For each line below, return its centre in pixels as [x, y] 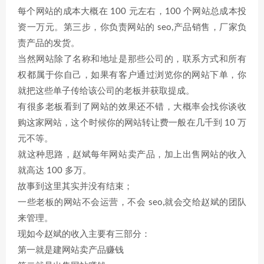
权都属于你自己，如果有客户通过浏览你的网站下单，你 [132, 75]
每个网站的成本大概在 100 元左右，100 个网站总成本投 [132, 11]
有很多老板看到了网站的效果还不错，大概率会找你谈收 [132, 107]
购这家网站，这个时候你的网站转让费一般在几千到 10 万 [132, 123]
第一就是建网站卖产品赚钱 [71, 250]
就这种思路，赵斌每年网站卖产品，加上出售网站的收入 [132, 155]
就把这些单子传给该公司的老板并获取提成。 [106, 91]
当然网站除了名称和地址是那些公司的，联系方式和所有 [132, 59]
